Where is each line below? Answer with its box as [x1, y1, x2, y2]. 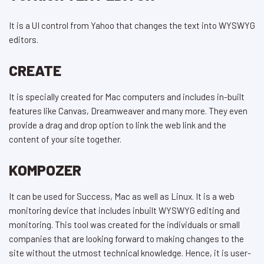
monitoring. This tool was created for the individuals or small [9, 219, 240, 230]
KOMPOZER [9, 161, 81, 179]
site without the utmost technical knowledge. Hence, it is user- [9, 247, 251, 259]
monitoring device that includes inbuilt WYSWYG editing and [9, 205, 240, 216]
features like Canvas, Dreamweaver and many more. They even [9, 105, 247, 117]
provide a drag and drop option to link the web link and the [9, 120, 226, 131]
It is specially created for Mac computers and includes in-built [9, 91, 245, 103]
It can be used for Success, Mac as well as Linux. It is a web [9, 191, 235, 202]
